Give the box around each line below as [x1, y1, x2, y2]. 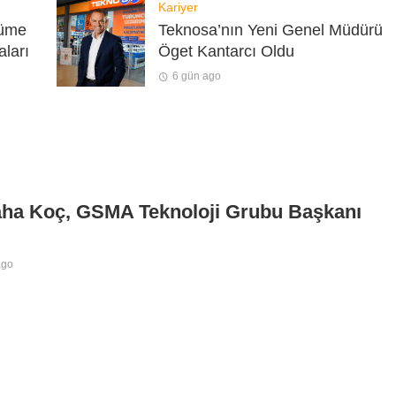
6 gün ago [171, 70, 221, 83]
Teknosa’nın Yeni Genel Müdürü [158, 21, 383, 40]
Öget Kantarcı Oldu [158, 42, 294, 61]
